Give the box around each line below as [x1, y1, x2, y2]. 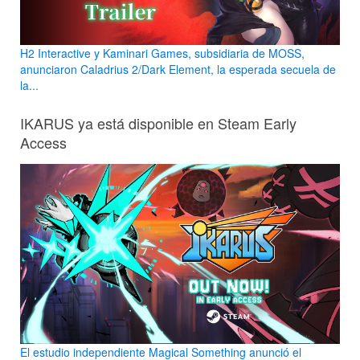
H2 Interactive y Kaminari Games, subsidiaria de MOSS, [20, 45, 305, 62]
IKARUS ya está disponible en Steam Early [20, 112, 297, 134]
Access [20, 132, 67, 153]
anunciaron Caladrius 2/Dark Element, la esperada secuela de [20, 61, 336, 78]
